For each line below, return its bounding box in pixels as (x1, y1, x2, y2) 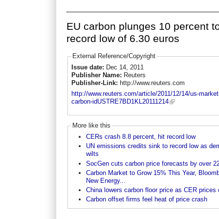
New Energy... (86, 176, 126, 184)
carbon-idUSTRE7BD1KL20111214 (71, 98, 169, 106)
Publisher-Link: (71, 79, 120, 87)
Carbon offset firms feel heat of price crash (86, 196, 207, 203)
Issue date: (71, 63, 106, 71)
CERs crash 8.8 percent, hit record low (86, 132, 196, 140)
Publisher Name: (71, 71, 124, 79)
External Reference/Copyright (72, 52, 155, 60)
